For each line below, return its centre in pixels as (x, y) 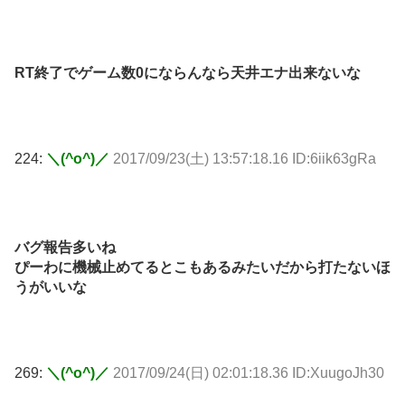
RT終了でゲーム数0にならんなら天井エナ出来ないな (188, 72)
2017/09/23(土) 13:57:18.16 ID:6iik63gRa (245, 158)
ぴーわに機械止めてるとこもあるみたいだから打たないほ (202, 267)
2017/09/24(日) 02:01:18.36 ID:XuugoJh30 (249, 373)
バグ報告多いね (65, 247)
